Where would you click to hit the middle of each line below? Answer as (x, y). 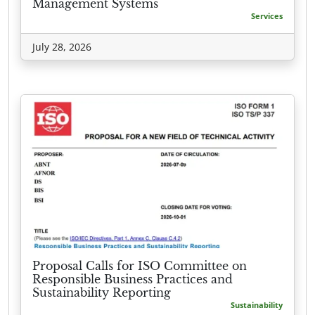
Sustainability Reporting (102, 292)
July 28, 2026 (62, 46)
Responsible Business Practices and (133, 279)
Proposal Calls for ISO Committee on (140, 265)
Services (267, 15)
